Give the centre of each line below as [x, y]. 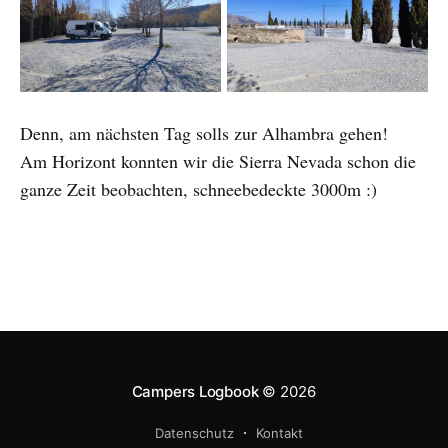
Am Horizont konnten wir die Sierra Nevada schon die [218, 160]
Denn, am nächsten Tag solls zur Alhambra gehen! [204, 132]
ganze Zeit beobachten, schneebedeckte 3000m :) [198, 188]
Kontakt [279, 433]
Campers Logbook [195, 391]
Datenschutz [194, 433]
